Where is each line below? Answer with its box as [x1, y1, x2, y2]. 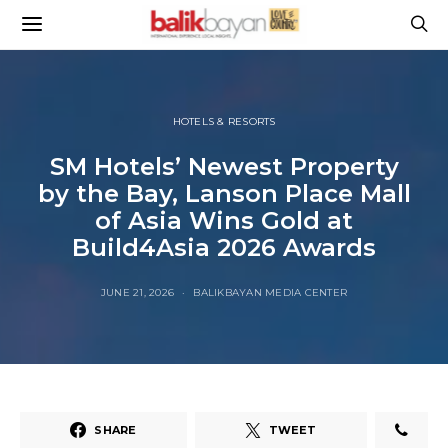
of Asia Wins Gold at [95, 206, 353, 235]
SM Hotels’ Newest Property [49, 152, 399, 181]
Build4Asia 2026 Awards [72, 233, 376, 262]
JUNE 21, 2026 [100, 286, 175, 299]
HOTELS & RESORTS [172, 115, 276, 128]
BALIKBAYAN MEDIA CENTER [193, 286, 348, 299]
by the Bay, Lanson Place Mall [37, 179, 411, 208]
